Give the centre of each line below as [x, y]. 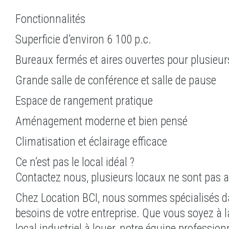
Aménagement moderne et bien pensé [101, 121]
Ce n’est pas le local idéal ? [75, 162]
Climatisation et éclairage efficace [91, 142]
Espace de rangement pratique [84, 101]
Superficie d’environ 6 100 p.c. [83, 39]
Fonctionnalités [50, 19]
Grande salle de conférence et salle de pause [116, 80]
